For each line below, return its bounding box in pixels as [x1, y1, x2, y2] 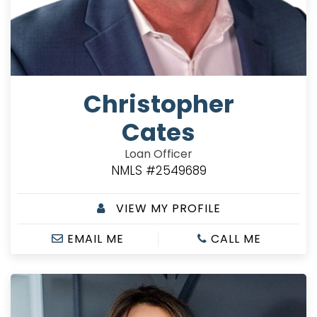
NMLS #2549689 [110, 161, 207, 179]
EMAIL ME [64, 230, 124, 247]
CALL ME [207, 230, 261, 247]
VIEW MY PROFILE [112, 200, 221, 217]
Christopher [83, 86, 234, 121]
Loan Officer [125, 145, 192, 162]
